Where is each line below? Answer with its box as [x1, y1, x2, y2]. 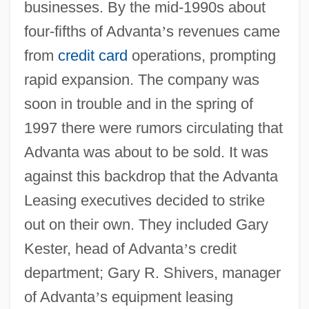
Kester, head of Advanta [23, 239, 183, 257]
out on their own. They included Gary [23, 215, 268, 233]
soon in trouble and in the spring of [23, 94, 253, 112]
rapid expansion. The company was [23, 70, 259, 88]
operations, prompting [127, 46, 276, 64]
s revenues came [166, 22, 280, 40]
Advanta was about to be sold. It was [23, 143, 268, 161]
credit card [57, 46, 128, 64]
